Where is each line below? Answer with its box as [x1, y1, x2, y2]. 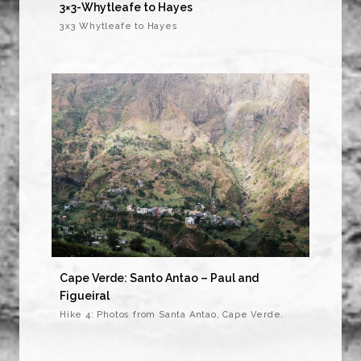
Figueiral [60, 289, 110, 303]
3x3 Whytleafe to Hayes [60, 21, 178, 32]
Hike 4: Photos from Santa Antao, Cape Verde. [60, 309, 284, 321]
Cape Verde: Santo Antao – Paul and [60, 272, 259, 285]
